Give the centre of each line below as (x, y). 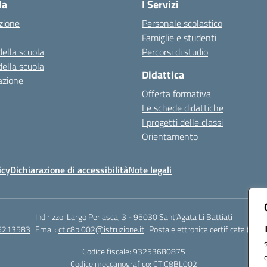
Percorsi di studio (175, 52)
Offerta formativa (176, 94)
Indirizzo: (51, 217)
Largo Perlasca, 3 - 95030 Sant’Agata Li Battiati (149, 217)
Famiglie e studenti (179, 38)
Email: (46, 229)
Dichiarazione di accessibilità (69, 170)
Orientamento (170, 136)
